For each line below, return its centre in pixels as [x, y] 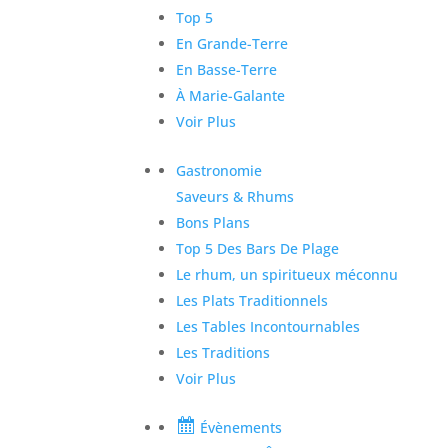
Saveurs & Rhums [235, 196]
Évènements [241, 427]
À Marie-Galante [231, 95]
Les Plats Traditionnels [252, 300]
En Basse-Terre [227, 69]
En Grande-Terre [232, 43]
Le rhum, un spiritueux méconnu [287, 274]
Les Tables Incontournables [268, 326]
